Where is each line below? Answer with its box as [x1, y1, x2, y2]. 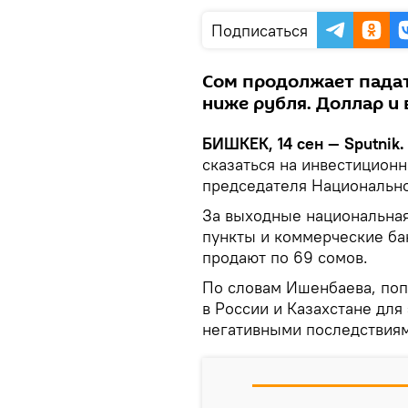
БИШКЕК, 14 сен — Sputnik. [202, 133, 404, 154]
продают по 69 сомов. [202, 247, 372, 268]
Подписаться [211, 20, 308, 41]
